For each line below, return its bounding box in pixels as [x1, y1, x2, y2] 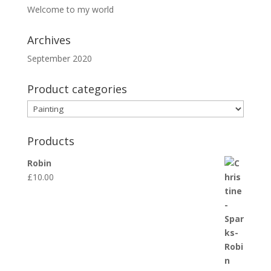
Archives [27, 33, 71, 47]
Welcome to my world [27, 4, 114, 15]
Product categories [27, 82, 127, 96]
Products [27, 134, 74, 148]
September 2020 [27, 53, 92, 64]
